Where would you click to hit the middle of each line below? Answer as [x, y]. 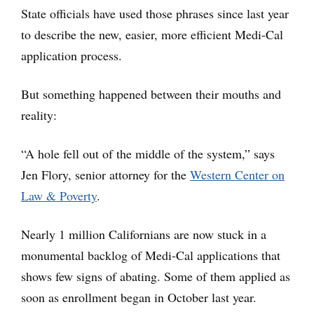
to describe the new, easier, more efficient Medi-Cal [152, 35]
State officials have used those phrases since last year [155, 14]
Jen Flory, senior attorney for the [105, 175]
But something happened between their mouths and [151, 94]
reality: [39, 115]
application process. [71, 56]
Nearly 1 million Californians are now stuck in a [144, 234]
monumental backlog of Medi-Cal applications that [151, 255]
